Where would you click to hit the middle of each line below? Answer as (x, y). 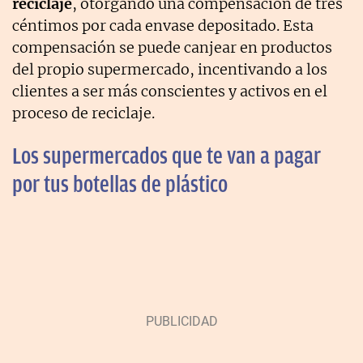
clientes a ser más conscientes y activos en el (170, 92)
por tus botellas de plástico (120, 185)
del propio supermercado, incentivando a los (170, 70)
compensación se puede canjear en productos (172, 48)
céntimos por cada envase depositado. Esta (163, 26)
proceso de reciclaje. (83, 113)
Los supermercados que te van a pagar (167, 156)
